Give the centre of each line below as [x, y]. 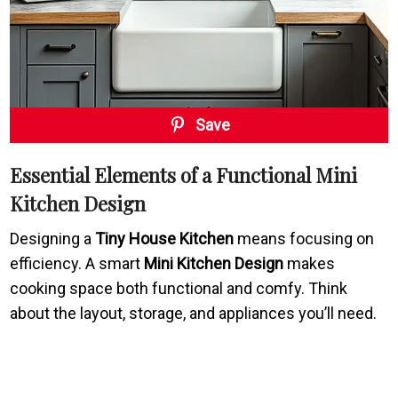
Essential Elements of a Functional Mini [184, 175]
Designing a [53, 239]
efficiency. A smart [77, 264]
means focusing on [304, 239]
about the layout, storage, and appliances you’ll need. [194, 314]
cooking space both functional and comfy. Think [179, 289]
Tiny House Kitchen [165, 239]
